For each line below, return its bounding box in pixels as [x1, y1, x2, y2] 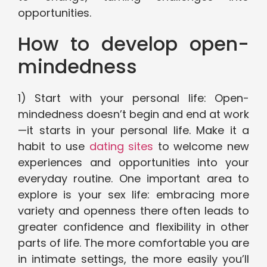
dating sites [89, 139, 154, 154]
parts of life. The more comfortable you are [18, 235, 249, 251]
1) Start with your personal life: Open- [18, 91, 249, 106]
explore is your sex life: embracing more [18, 187, 249, 203]
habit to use [18, 139, 89, 154]
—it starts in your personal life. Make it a [18, 123, 249, 138]
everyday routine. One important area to [18, 171, 249, 187]
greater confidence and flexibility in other [18, 219, 249, 235]
